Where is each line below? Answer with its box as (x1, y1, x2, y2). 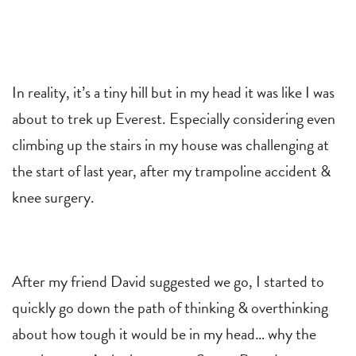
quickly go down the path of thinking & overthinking (12, 295, 328, 319)
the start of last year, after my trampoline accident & (12, 158, 331, 183)
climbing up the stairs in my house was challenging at (12, 132, 329, 157)
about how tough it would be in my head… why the (12, 321, 316, 346)
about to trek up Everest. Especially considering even (12, 106, 335, 130)
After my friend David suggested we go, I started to (12, 269, 324, 293)
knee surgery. (12, 184, 95, 209)
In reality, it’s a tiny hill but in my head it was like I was (12, 79, 335, 104)
